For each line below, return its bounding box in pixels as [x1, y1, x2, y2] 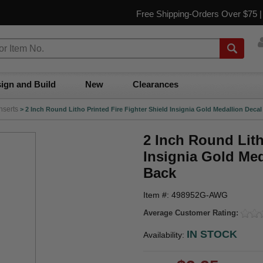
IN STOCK [187, 228, 237, 240]
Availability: [143, 230, 187, 240]
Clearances [133, 79, 178, 89]
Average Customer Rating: [143, 208, 241, 217]
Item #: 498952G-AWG [143, 190, 228, 200]
